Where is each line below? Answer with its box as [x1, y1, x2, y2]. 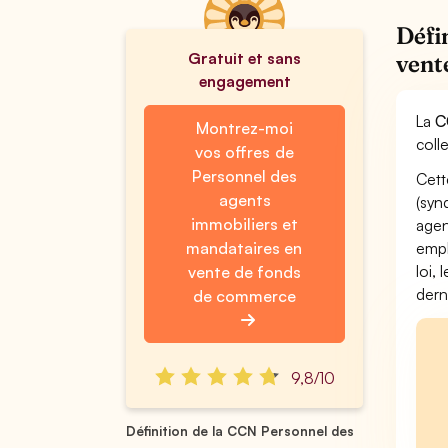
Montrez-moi [196, 118, 293, 138]
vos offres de [195, 142, 294, 162]
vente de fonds [187, 262, 302, 282]
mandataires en [186, 238, 303, 258]
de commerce [192, 286, 296, 306]
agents [218, 190, 271, 210]
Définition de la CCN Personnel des [126, 423, 355, 439]
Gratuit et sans [187, 48, 302, 68]
